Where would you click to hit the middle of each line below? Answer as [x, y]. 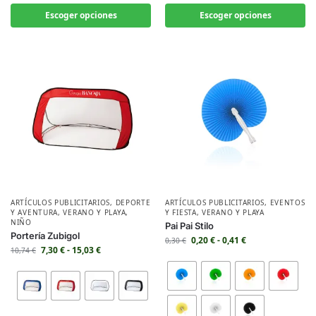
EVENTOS [287, 202]
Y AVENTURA [34, 212]
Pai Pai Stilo [189, 226]
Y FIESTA [181, 212]
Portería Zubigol [45, 236]
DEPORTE [133, 202]
